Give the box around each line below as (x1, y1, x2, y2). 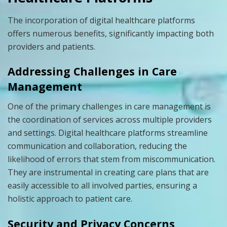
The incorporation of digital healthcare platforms (8, 14, 195, 26)
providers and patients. (8, 41, 95, 52)
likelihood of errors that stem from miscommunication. (8, 154, 215, 165)
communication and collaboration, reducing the (8, 140, 187, 152)
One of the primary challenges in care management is (8, 101, 211, 112)
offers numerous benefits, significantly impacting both (8, 27, 214, 39)
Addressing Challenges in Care (8, 64, 177, 79)
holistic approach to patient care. (8, 193, 132, 205)
